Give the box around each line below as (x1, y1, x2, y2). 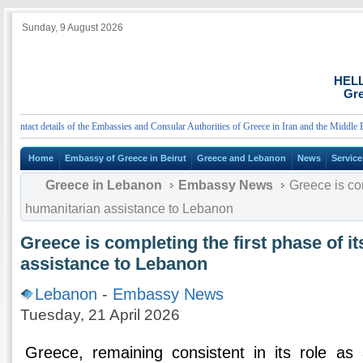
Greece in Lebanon (45, 177, 162, 192)
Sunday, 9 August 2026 (22, 22, 123, 33)
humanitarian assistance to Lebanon (25, 201, 233, 216)
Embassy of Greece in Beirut (64, 153, 186, 164)
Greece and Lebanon (197, 153, 287, 164)
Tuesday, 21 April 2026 (20, 305, 180, 323)
